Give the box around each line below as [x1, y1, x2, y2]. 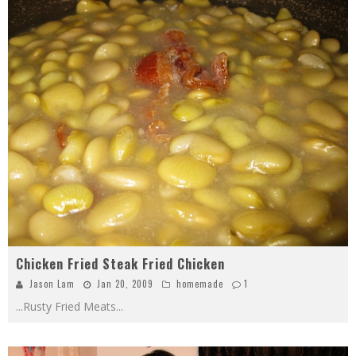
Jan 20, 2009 [97, 277, 153, 290]
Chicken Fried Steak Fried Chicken [16, 254, 225, 273]
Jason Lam [29, 277, 75, 290]
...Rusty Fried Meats [16, 299, 116, 314]
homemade [176, 277, 223, 290]
